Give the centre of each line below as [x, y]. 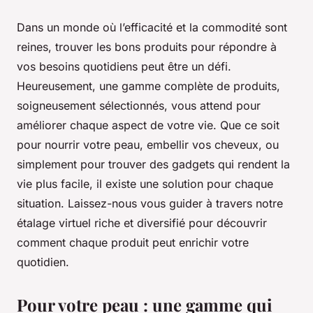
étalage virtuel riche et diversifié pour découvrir [142, 223]
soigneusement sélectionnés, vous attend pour [139, 106]
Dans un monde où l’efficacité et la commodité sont [152, 28]
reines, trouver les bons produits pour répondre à [147, 47]
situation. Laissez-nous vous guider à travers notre [150, 204]
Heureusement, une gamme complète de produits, [148, 86]
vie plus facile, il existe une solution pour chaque [145, 184]
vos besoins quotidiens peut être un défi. [124, 67]
